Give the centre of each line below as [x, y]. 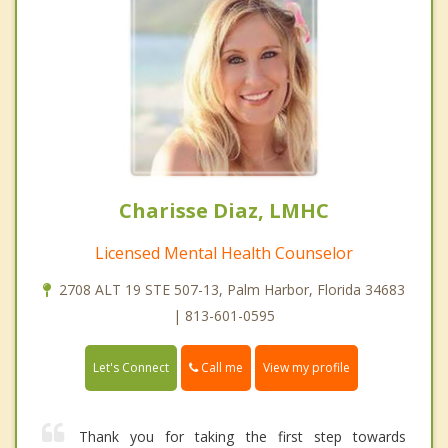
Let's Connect [131, 367]
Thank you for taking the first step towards [242, 436]
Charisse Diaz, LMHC [224, 210]
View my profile [306, 367]
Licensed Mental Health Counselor [224, 252]
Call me [220, 367]
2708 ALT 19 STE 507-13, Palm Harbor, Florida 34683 [232, 289]
